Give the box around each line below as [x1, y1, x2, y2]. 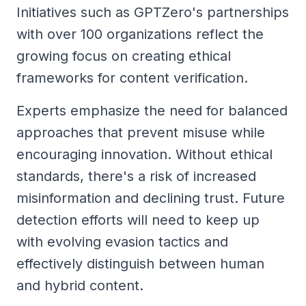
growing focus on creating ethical [16, 48, 231, 65]
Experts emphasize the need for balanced [16, 102, 288, 120]
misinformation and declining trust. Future [16, 190, 285, 207]
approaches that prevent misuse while [16, 124, 265, 141]
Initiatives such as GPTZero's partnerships [16, 4, 289, 21]
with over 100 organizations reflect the [16, 26, 264, 43]
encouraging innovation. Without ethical [16, 146, 273, 163]
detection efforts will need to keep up [16, 212, 260, 229]
